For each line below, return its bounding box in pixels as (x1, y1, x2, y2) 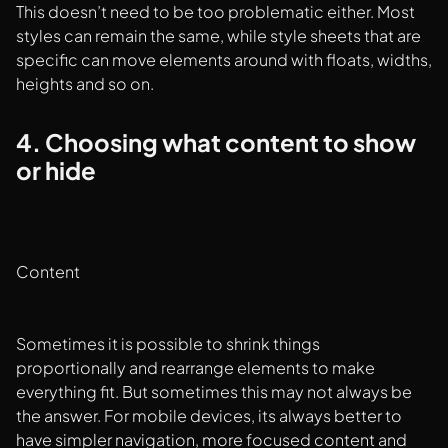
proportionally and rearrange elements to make (16, 357, 375, 379)
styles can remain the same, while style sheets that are (16, 25, 421, 47)
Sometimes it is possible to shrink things (16, 333, 320, 355)
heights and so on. (16, 73, 154, 95)
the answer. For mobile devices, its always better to (16, 405, 402, 427)
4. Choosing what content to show (16, 127, 416, 158)
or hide (16, 155, 96, 186)
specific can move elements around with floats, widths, (16, 49, 432, 71)
